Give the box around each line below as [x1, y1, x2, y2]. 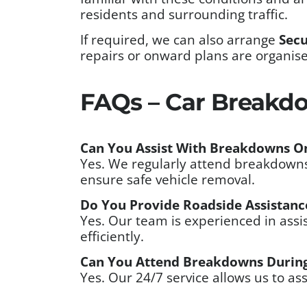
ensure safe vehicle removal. [80, 170, 255, 188]
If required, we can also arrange [80, 30, 279, 48]
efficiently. [80, 227, 144, 245]
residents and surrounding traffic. [80, 5, 288, 23]
